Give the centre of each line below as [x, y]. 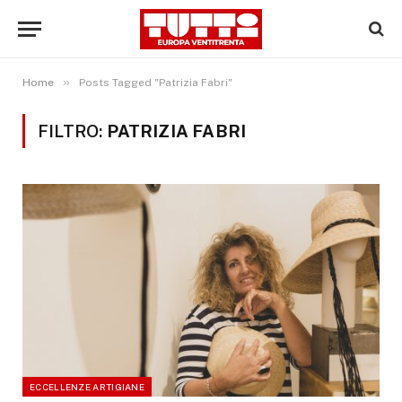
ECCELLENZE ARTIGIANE [87, 386]
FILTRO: [72, 131]
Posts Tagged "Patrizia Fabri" [156, 83]
